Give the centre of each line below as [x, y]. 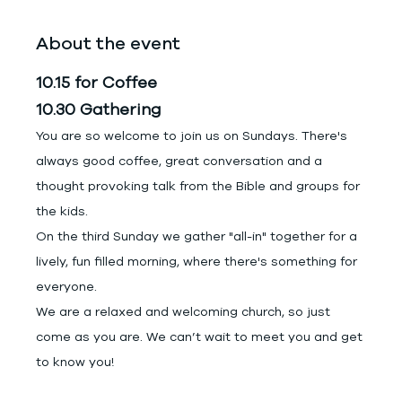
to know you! [75, 362]
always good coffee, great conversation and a [181, 161]
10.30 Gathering [99, 109]
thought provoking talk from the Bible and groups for [200, 186]
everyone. [66, 287]
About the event [108, 44]
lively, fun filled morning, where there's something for [198, 262]
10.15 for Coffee [96, 83]
